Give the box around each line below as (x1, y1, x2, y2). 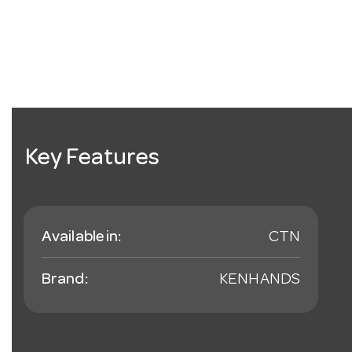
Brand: (42, 273, 88, 289)
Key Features (25, 148, 160, 172)
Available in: (42, 230, 122, 247)
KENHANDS (219, 273, 300, 289)
